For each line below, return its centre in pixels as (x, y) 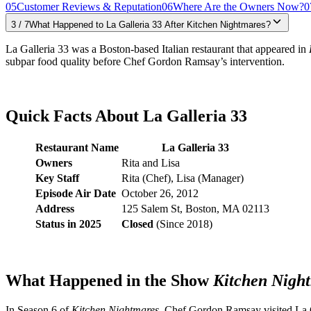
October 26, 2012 (160, 193)
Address (55, 208)
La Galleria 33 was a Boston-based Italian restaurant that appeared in (157, 49)
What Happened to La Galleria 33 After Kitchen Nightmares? (150, 24)
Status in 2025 (68, 224)
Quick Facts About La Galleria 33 (126, 116)
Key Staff (57, 178)
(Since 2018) (183, 224)
